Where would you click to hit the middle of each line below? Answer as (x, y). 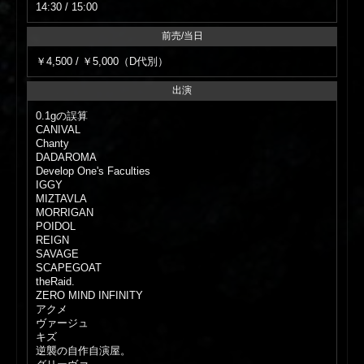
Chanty (53, 144)
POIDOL (56, 227)
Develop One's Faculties (93, 171)
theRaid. (56, 282)
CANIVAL (58, 130)
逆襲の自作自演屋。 (84, 351)
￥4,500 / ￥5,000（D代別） (102, 62)
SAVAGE (58, 254)
